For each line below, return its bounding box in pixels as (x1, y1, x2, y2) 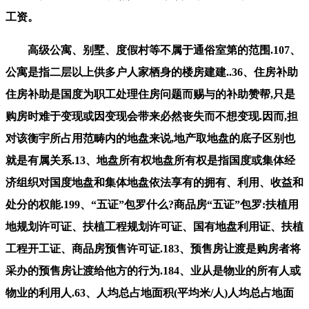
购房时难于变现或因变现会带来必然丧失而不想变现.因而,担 (6, 110, 298, 122)
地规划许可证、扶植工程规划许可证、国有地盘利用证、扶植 (6, 220, 303, 232)
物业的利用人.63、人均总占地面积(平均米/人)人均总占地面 (6, 286, 294, 299)
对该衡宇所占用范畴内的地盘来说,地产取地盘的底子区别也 (6, 132, 295, 144)
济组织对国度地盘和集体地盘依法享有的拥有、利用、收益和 (6, 176, 303, 188)
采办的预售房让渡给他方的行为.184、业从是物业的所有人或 (6, 264, 301, 277)
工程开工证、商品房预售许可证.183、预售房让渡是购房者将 (6, 242, 301, 255)
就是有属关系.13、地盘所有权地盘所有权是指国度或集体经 (6, 154, 295, 166)
